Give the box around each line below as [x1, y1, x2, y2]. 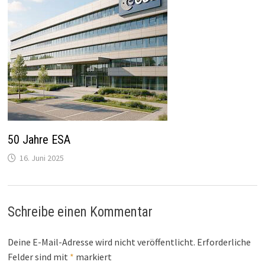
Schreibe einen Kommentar [8, 203, 153, 220]
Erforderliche [197, 235, 251, 248]
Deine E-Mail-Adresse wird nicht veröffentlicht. [8, 235, 196, 248]
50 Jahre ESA [8, 132, 71, 147]
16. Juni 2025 [20, 152, 64, 163]
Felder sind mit [8, 250, 70, 263]
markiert [74, 250, 112, 263]
